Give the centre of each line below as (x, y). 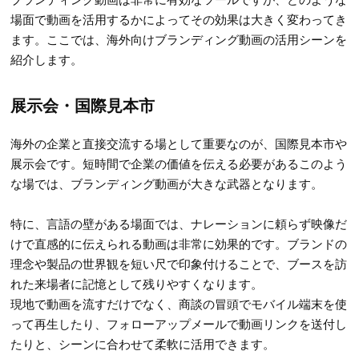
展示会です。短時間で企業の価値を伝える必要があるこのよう (179, 163)
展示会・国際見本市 (83, 104)
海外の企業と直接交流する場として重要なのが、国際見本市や (179, 143)
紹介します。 (47, 58)
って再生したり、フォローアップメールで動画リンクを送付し (179, 323)
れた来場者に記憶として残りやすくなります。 (137, 283)
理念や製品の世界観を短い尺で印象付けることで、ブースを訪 (179, 263)
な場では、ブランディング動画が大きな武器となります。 (167, 183)
